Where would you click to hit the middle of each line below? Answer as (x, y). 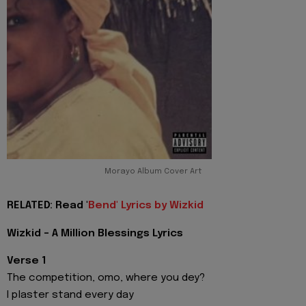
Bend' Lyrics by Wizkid (146, 206)
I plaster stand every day (70, 295)
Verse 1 (27, 261)
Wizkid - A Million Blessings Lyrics (95, 233)
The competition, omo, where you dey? (106, 278)
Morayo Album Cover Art (153, 172)
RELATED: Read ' (47, 206)
